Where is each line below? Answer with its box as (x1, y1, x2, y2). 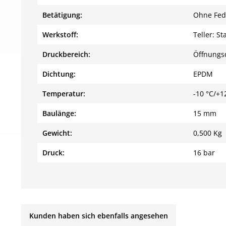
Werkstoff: (42, 30, 78, 39)
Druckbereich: (42, 49, 90, 59)
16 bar (193, 148, 215, 157)
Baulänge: (42, 108, 76, 118)
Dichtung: (42, 69, 76, 79)
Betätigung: (42, 10, 82, 20)
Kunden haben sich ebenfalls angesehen (29, 211, 168, 220)
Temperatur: (42, 89, 85, 98)
